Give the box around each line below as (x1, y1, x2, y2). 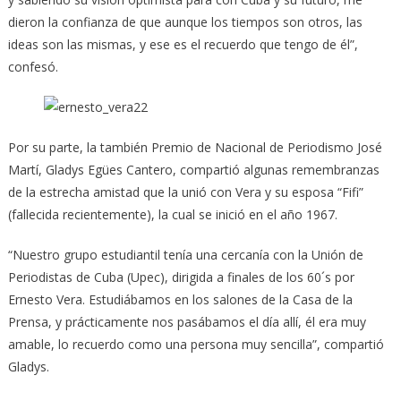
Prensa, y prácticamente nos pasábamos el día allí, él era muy (7, 312, 366, 330)
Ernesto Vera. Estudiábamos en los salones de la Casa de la (7, 290, 353, 308)
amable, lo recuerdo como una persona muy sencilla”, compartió (7, 335, 384, 353)
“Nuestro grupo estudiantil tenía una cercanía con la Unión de (7, 245, 363, 263)
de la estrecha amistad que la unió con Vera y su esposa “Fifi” (7, 183, 363, 200)
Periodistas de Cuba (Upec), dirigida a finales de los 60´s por (7, 268, 354, 286)
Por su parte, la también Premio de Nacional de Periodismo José (7, 138, 382, 156)
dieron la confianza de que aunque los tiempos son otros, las (7, 13, 363, 30)
